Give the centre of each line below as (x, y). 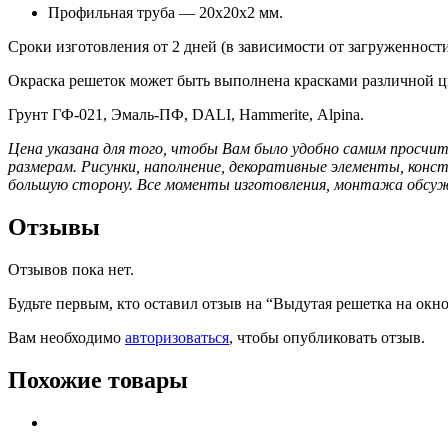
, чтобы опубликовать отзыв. (327, 338)
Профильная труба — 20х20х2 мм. (165, 13)
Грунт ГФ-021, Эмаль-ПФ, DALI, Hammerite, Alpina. (186, 115)
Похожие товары (98, 379)
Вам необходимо (66, 338)
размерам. (44, 167)
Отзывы (54, 227)
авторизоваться (177, 338)
